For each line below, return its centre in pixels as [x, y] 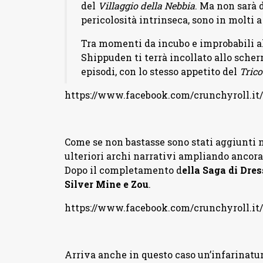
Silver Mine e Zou [106, 184]
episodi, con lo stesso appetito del [160, 72]
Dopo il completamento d [123, 170]
